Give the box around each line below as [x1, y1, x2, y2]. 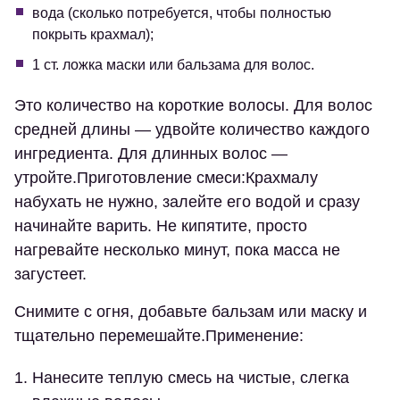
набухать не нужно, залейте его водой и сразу [14, 193, 360, 212]
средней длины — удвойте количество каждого [14, 121, 370, 139]
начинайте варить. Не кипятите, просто [14, 217, 307, 236]
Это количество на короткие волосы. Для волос [14, 96, 372, 115]
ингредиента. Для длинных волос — [14, 145, 287, 163]
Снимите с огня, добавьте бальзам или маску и [14, 303, 367, 321]
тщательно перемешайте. [14, 327, 205, 346]
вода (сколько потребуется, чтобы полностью [32, 5, 331, 21]
